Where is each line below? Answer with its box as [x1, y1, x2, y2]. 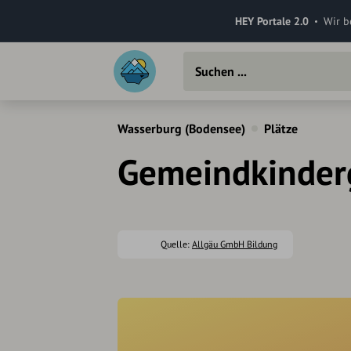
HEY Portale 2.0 [234, 13, 309, 28]
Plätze [264, 121, 298, 136]
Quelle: [161, 238, 192, 250]
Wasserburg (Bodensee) [118, 121, 245, 136]
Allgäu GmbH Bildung [192, 238, 277, 250]
